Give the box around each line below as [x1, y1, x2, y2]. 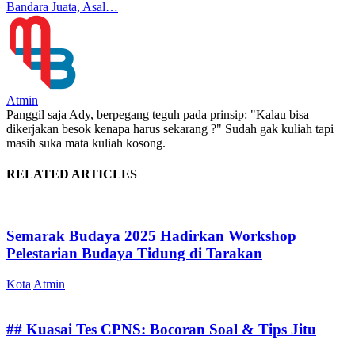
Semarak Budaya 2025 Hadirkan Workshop [6, 227, 296, 245]
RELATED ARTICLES [6, 167, 137, 181]
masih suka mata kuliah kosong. [6, 136, 166, 150]
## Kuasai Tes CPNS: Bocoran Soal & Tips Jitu [6, 320, 316, 338]
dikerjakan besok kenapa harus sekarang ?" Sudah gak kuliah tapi [6, 121, 334, 136]
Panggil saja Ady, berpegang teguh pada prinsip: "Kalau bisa [6, 107, 309, 121]
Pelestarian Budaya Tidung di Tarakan [6, 245, 262, 262]
